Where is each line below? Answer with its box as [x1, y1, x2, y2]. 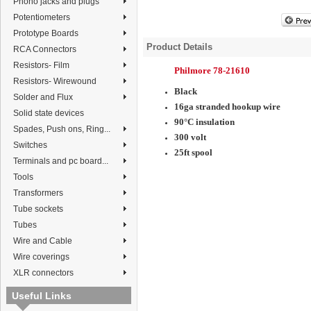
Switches [13, 140, 47, 150]
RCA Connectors [13, 44, 76, 54]
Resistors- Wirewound [13, 76, 96, 86]
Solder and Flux [13, 92, 73, 102]
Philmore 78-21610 [174, 65, 250, 76]
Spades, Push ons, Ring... [13, 124, 110, 134]
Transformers [13, 188, 63, 198]
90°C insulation [174, 117, 235, 127]
